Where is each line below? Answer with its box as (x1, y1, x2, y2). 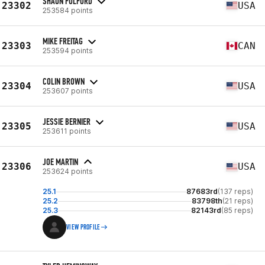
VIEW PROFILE (66, 223, 101, 231)
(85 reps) (221, 206, 253, 215)
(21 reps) (222, 196, 253, 205)
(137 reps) (218, 187, 253, 196)
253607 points (43, 86, 93, 95)
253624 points (43, 167, 93, 176)
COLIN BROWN (43, 75, 85, 87)
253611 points (43, 126, 91, 135)
